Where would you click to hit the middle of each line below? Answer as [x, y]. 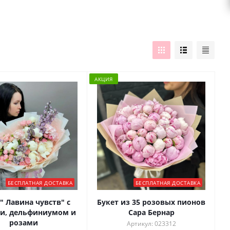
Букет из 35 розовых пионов [151, 202]
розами [23, 223]
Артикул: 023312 [151, 224]
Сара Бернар [151, 213]
